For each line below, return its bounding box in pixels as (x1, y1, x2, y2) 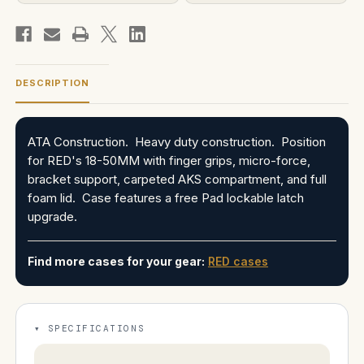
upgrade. (28, 208, 77, 224)
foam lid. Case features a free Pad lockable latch (28, 189, 304, 206)
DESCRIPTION (15, 76, 89, 89)
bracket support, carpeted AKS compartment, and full (28, 171, 327, 187)
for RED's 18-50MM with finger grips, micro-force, (28, 152, 310, 168)
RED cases (208, 253, 268, 268)
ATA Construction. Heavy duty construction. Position (28, 133, 326, 149)
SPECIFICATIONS (47, 322, 145, 334)
